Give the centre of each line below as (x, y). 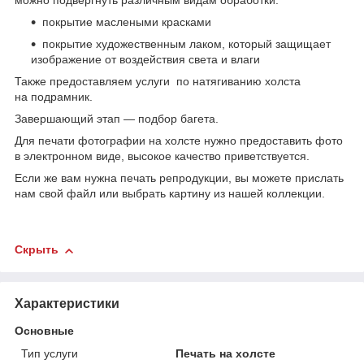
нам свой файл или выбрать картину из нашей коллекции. (171, 194)
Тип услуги (50, 353)
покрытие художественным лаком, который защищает (186, 44)
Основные (44, 330)
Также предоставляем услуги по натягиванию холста (158, 82)
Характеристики (67, 303)
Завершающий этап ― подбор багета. (117, 119)
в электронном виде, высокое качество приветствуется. (162, 156)
